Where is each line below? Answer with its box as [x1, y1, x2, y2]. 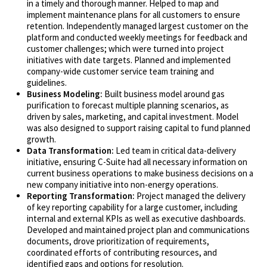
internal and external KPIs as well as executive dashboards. [26, 213, 246, 225]
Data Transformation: [26, 145, 116, 157]
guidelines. [26, 77, 67, 89]
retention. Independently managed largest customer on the [26, 20, 249, 32]
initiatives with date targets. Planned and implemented [26, 54, 231, 66]
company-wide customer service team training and [26, 66, 214, 77]
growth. [26, 133, 56, 145]
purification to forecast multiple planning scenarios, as [26, 100, 229, 111]
